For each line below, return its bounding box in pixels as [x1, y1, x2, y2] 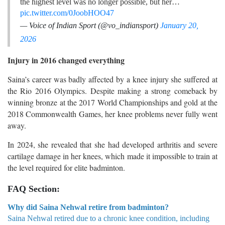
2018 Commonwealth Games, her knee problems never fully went [8, 108, 217, 119]
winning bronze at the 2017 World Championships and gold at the [8, 96, 217, 107]
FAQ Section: [8, 183, 60, 194]
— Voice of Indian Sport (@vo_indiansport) [20, 21, 160, 30]
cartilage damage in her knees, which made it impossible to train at [8, 150, 217, 161]
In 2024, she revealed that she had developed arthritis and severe [8, 139, 217, 150]
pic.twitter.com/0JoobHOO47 [20, 8, 114, 17]
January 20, [160, 21, 198, 30]
